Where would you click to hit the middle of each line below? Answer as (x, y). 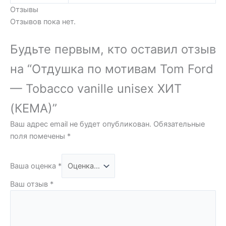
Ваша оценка (34, 166)
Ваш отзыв (30, 184)
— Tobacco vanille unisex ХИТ (96, 88)
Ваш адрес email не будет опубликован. (81, 124)
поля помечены (39, 136)
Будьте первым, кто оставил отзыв (113, 49)
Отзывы (24, 9)
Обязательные (179, 124)
